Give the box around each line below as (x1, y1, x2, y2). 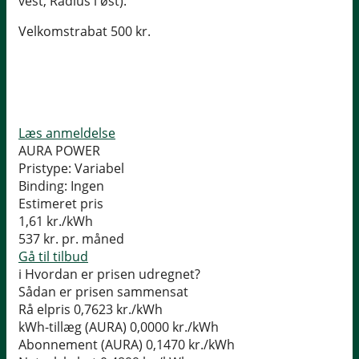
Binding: (18, 177, 67, 196)
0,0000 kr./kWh (130, 318, 219, 337)
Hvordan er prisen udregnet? (25, 265, 200, 284)
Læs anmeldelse (18, 124, 115, 143)
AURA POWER (18, 142, 100, 160)
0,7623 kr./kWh (74, 301, 163, 319)
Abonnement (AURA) (18, 336, 143, 354)
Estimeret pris (18, 195, 103, 213)
